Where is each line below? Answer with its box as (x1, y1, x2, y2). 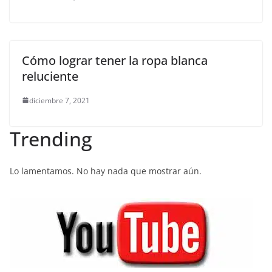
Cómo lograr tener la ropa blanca (22, 52, 208, 69)
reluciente (22, 67, 78, 84)
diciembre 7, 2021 (29, 95, 90, 106)
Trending (10, 125, 92, 152)
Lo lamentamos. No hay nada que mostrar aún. (10, 165, 202, 177)
